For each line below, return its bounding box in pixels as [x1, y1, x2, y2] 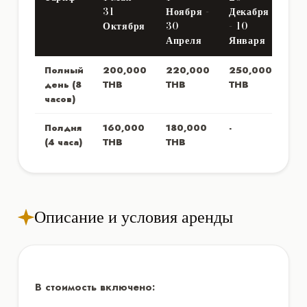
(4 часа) [45, 135, 82, 149]
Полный [45, 63, 84, 77]
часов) [45, 92, 75, 106]
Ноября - [166, 3, 210, 19]
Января [229, 32, 266, 48]
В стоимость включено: [35, 279, 155, 295]
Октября [103, 18, 145, 34]
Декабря [229, 3, 269, 19]
